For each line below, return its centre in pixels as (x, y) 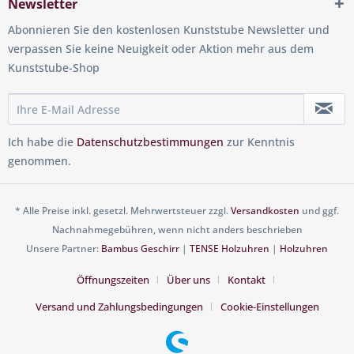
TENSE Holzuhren (230, 248)
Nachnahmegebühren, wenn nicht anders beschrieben (177, 229)
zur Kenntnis (259, 142)
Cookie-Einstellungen (269, 306)
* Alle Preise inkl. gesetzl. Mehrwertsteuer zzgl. (123, 210)
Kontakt (247, 279)
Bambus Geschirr (140, 248)
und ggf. (319, 210)
